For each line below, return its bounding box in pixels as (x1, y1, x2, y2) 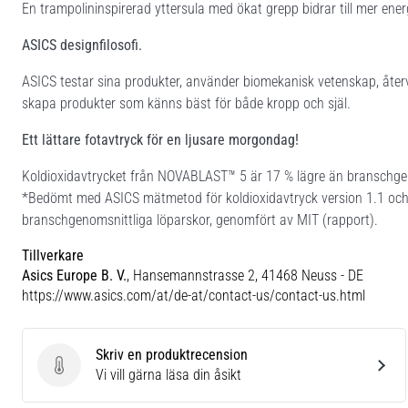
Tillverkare (22, 246, 84, 264)
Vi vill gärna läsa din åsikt (96, 365, 241, 383)
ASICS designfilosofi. (22, 36, 142, 54)
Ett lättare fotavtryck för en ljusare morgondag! (22, 130, 299, 148)
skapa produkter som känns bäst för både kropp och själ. (22, 94, 351, 112)
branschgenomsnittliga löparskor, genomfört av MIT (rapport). (22, 210, 378, 229)
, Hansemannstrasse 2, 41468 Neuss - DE (127, 266, 363, 284)
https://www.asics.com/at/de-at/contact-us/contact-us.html (22, 286, 365, 304)
